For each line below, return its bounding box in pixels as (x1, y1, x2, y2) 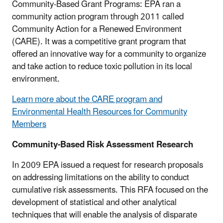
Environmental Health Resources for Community (12, 103, 187, 121)
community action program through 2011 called (12, 8, 184, 26)
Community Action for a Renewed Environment (12, 20, 182, 39)
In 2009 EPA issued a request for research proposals (12, 156, 203, 175)
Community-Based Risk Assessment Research (12, 136, 193, 154)
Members (12, 115, 46, 134)
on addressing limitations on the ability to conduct (12, 169, 189, 187)
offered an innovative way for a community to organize (12, 45, 206, 64)
